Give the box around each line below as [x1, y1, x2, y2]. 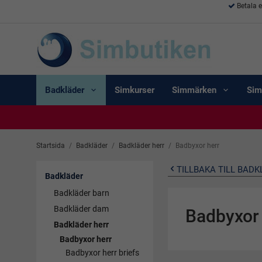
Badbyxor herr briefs [65, 248, 139, 257]
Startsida [36, 142, 65, 150]
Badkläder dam [54, 204, 109, 213]
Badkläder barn [54, 188, 109, 198]
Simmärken [172, 84, 216, 95]
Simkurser [115, 84, 154, 95]
